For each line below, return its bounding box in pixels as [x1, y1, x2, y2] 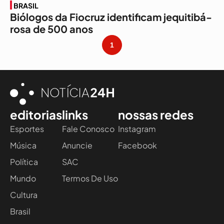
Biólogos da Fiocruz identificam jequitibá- [10, 10, 212, 23]
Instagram [118, 123, 156, 134]
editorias [10, 106, 62, 122]
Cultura [10, 189, 37, 200]
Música [10, 139, 36, 150]
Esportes [10, 123, 44, 134]
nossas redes [118, 106, 193, 122]
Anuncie [62, 139, 92, 150]
